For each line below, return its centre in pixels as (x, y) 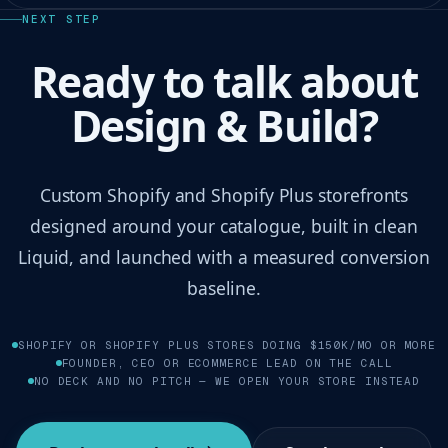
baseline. (224, 288)
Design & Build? (224, 126)
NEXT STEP (61, 19)
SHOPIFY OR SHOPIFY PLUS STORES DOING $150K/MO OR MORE (227, 345)
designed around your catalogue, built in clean (224, 226)
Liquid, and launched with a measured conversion (224, 257)
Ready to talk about (224, 82)
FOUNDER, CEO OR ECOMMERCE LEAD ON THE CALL (227, 363)
